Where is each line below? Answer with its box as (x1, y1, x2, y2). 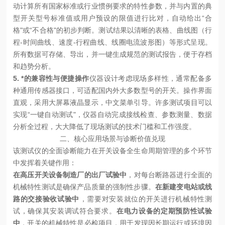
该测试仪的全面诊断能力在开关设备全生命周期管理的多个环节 (13, 146, 212, 155)
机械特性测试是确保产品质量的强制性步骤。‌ (13, 182, 155, 191)
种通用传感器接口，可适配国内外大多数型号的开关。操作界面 (13, 86, 212, 94)
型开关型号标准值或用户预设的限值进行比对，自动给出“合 (13, 14, 212, 22)
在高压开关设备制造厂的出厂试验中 (13, 170, 127, 179)
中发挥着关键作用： (13, 158, 77, 167)
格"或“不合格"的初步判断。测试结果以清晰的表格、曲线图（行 (13, 26, 212, 34)
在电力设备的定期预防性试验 (116, 206, 212, 215)
